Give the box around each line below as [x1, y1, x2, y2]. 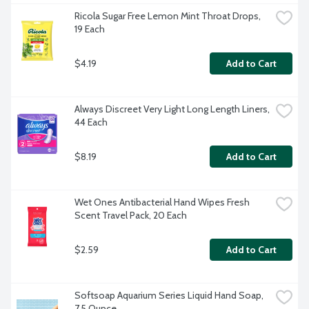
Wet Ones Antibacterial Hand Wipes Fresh [74, 196, 250, 209]
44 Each [74, 116, 108, 129]
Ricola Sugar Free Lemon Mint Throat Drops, [74, 10, 261, 23]
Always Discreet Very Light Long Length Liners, [74, 103, 270, 116]
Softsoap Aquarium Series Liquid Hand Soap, [74, 289, 263, 302]
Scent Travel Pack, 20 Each [74, 209, 187, 222]
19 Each [74, 23, 105, 36]
